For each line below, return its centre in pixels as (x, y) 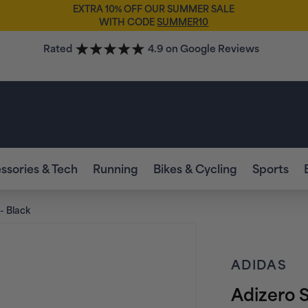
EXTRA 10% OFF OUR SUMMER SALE (154, 8)
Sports (270, 168)
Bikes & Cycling (195, 168)
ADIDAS (259, 264)
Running (115, 168)
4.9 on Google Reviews (204, 48)
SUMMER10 (183, 21)
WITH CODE (128, 21)
